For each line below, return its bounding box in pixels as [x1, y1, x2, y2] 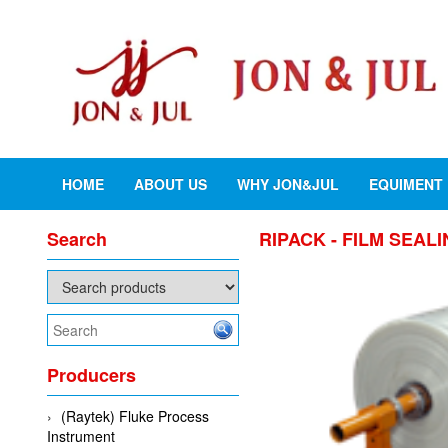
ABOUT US [134, 173, 207, 194]
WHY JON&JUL [237, 173, 339, 194]
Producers [47, 361, 136, 388]
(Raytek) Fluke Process [61, 405, 209, 426]
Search [47, 225, 107, 252]
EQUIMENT [369, 173, 443, 194]
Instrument [47, 425, 115, 446]
